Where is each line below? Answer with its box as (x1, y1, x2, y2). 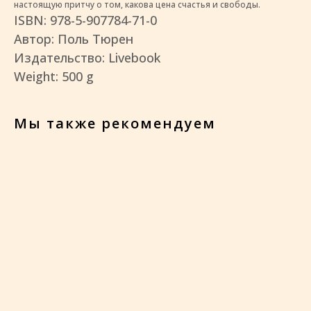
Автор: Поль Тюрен (14, 30, 133, 47)
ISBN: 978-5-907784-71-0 (14, 11, 157, 28)
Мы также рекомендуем (14, 113, 216, 133)
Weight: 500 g (14, 67, 94, 85)
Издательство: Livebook (14, 49, 160, 66)
